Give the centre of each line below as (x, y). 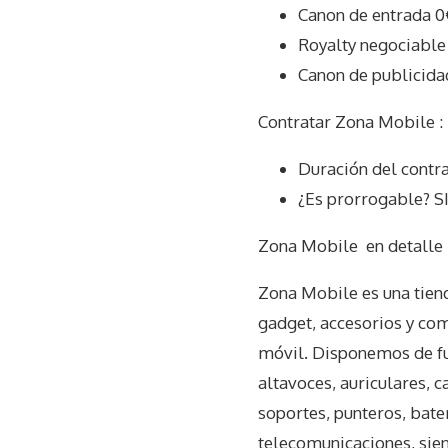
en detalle (400, 245)
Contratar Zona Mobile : (350, 121)
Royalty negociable (372, 44)
